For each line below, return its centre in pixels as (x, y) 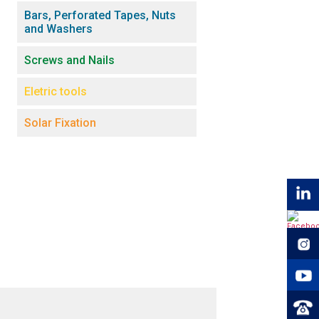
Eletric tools (56, 91)
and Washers (58, 28)
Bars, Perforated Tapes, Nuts (100, 15)
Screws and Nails (69, 60)
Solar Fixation (60, 122)
